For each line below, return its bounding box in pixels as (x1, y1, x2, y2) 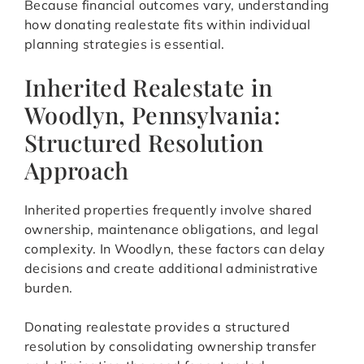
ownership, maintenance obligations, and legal (24, 221, 319, 238)
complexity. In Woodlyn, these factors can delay (24, 240, 326, 258)
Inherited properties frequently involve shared (24, 201, 313, 219)
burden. (24, 279, 73, 297)
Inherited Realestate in (24, 71, 273, 103)
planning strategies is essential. (24, 36, 225, 53)
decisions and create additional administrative (24, 260, 318, 277)
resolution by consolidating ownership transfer (24, 338, 317, 355)
